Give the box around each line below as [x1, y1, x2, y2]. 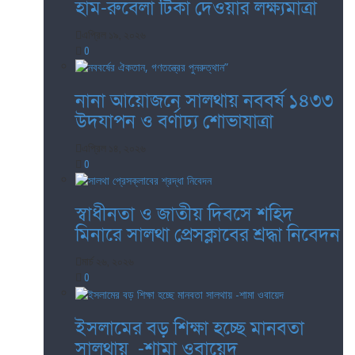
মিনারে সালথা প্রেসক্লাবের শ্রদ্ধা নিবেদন [75, 223, 340, 248]
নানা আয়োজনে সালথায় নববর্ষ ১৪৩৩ [75, 89, 334, 114]
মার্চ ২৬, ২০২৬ [82, 254, 134, 269]
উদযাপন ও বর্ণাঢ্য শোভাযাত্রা [75, 109, 273, 135]
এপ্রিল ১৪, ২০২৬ [82, 141, 146, 156]
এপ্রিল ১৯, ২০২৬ [82, 27, 146, 42]
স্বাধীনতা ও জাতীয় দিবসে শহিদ [75, 202, 293, 227]
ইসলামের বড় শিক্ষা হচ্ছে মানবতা [75, 315, 304, 341]
